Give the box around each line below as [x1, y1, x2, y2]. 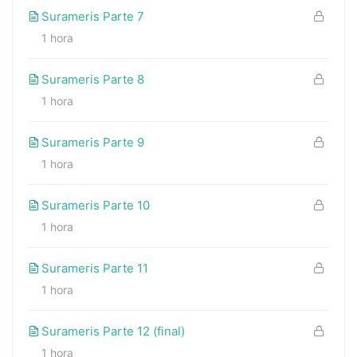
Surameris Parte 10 [41, 197, 150, 213]
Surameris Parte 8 [41, 71, 144, 87]
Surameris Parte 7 [41, 8, 144, 24]
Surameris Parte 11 [41, 260, 148, 276]
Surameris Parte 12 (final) [41, 323, 185, 339]
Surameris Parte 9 [41, 134, 144, 150]
